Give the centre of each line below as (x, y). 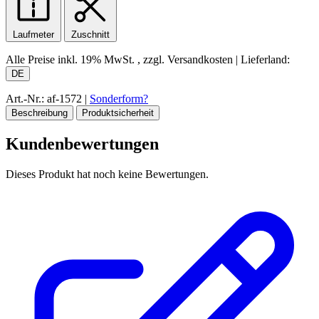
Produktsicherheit (118, 113)
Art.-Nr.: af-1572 (44, 99)
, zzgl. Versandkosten (187, 60)
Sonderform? (119, 99)
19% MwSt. (109, 60)
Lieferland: (264, 60)
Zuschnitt (90, 35)
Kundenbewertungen (82, 144)
